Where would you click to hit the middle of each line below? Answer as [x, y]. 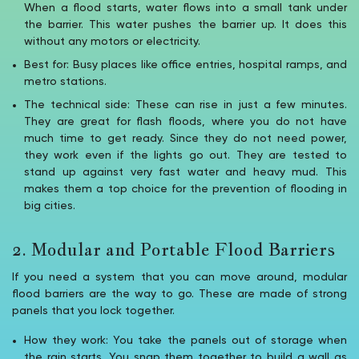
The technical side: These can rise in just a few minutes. [186, 105]
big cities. [50, 206]
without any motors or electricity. [112, 41]
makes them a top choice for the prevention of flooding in [186, 189]
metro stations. [65, 81]
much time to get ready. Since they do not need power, [186, 138]
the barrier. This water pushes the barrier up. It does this [186, 24]
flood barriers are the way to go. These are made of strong [179, 294]
